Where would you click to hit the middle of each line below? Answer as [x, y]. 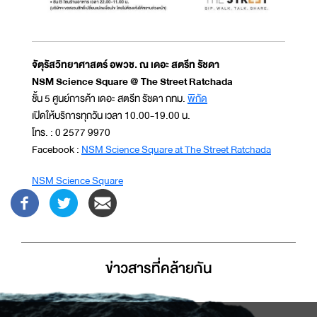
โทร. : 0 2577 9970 [71, 132]
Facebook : [57, 149]
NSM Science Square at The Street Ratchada [176, 149]
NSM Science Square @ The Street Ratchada [132, 81]
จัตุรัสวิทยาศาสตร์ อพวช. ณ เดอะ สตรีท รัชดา [126, 64]
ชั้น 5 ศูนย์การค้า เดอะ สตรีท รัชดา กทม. [110, 98]
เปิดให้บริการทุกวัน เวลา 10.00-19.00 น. [111, 115]
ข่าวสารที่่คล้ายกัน [158, 268]
